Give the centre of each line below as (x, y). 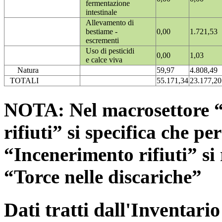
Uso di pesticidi (110, 51)
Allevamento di (110, 23)
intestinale (101, 12)
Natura (28, 70)
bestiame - (102, 32)
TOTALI (24, 81)
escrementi (102, 41)
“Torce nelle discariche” (103, 176)
